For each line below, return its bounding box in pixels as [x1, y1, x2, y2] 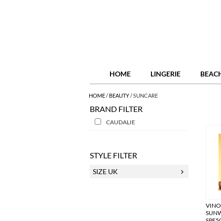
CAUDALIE [106, 118, 135, 126]
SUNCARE [133, 92, 158, 99]
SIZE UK [93, 167, 118, 176]
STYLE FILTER [90, 150, 137, 160]
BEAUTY [109, 92, 129, 99]
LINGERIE [150, 70, 181, 78]
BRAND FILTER [90, 104, 143, 113]
